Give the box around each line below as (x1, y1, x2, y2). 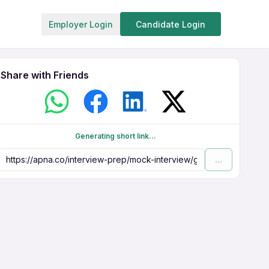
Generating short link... (74, 131, 156, 141)
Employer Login (49, 19, 113, 29)
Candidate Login (136, 19, 205, 29)
